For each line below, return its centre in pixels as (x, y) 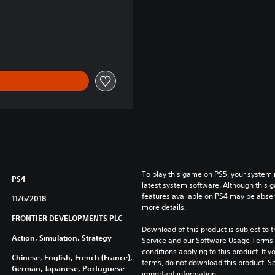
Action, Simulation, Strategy (61, 237)
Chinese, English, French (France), (72, 257)
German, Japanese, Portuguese (68, 268)
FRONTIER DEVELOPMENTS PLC (67, 218)
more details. (164, 207)
